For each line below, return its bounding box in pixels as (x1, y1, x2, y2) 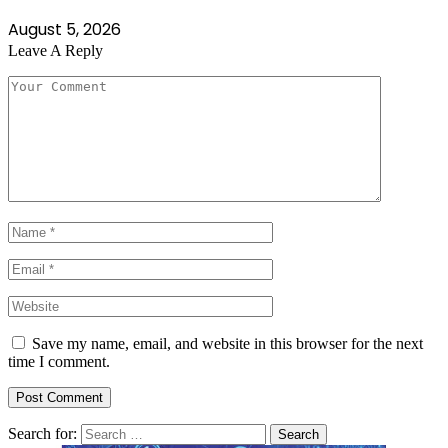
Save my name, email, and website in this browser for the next (32, 335, 423, 353)
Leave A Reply (8, 42, 103, 60)
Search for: (8, 425, 77, 443)
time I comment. (8, 353, 110, 371)
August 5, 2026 (8, 18, 121, 42)
